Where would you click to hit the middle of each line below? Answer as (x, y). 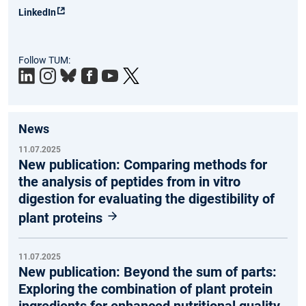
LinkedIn (37, 12)
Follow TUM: (44, 60)
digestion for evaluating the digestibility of (147, 198)
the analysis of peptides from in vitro (129, 181)
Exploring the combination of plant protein (145, 289)
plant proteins (62, 218)
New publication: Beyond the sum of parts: (148, 272)
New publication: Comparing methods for (143, 164)
